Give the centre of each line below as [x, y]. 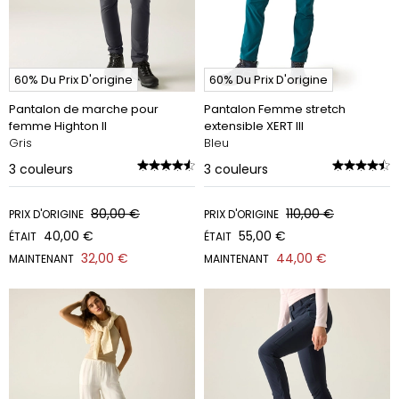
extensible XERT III [254, 126]
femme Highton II [58, 126]
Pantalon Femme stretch [275, 109]
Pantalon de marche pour [84, 109]
